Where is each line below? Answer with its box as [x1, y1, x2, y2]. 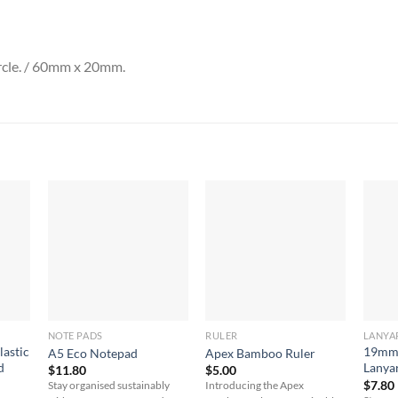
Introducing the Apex [205, 379, 305, 392]
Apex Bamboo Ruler [205, 345, 316, 361]
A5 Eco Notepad [47, 345, 138, 361]
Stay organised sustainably [47, 379, 170, 392]
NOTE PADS [47, 330, 103, 342]
